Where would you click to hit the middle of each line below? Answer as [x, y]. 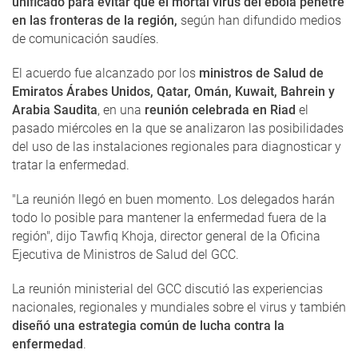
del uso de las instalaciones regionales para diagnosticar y [177, 147]
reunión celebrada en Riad [220, 110]
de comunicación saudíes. [86, 39]
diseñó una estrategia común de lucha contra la [148, 326]
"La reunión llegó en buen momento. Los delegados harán [173, 199]
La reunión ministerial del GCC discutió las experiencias [167, 289]
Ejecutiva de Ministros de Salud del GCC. [125, 255]
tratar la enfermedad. [71, 165]
